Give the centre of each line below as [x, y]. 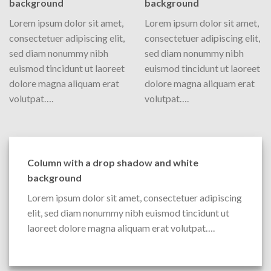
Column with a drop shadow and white [113, 162]
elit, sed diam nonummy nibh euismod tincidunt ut [128, 212]
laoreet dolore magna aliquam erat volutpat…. [121, 227]
